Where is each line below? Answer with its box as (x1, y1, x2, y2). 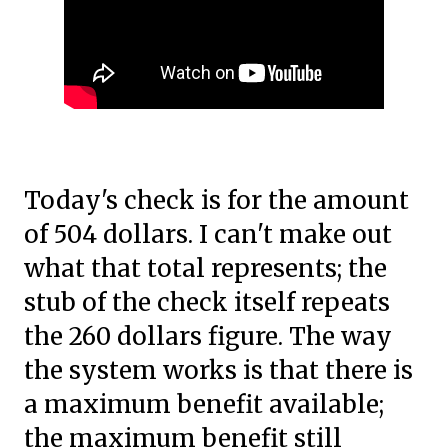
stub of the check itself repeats (24, 287, 390, 318)
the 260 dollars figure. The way (24, 321, 392, 352)
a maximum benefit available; (24, 389, 384, 420)
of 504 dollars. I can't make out (24, 219, 392, 250)
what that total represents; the (24, 253, 387, 284)
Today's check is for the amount (24, 185, 409, 216)
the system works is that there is (24, 355, 413, 386)
